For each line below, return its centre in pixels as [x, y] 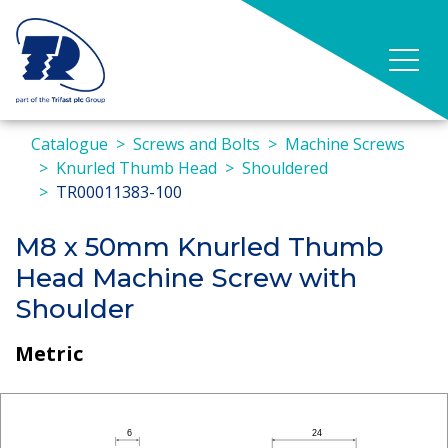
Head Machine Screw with [186, 278]
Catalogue [69, 144]
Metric [49, 353]
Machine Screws [345, 144]
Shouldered [285, 168]
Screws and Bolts [196, 144]
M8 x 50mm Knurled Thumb [199, 247]
